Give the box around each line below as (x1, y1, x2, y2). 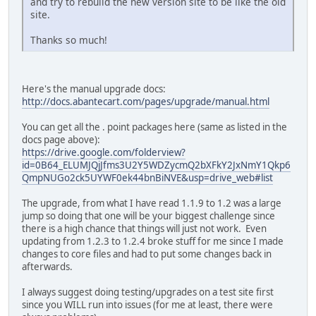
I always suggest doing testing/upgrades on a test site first (22, 285, 274, 298)
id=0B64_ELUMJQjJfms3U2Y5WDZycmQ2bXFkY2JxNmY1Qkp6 (22, 158, 291, 171)
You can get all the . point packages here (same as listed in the (22, 120, 287, 133)
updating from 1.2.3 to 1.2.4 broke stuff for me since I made (22, 234, 284, 248)
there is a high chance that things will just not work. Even (22, 221, 267, 235)
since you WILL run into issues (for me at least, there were (22, 298, 273, 311)
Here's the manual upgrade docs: (22, 82, 166, 95)
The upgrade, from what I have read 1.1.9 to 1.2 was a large (22, 196, 281, 209)
